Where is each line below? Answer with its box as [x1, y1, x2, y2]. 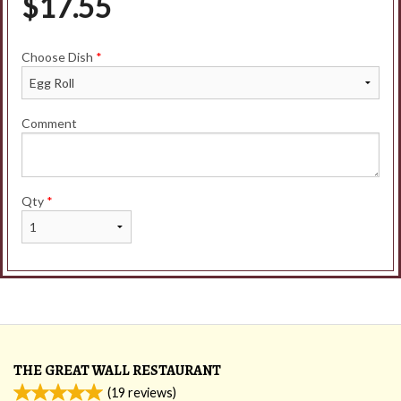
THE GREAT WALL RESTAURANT [13, 358, 221, 381]
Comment [21, 115, 77, 131]
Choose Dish [21, 48, 96, 64]
